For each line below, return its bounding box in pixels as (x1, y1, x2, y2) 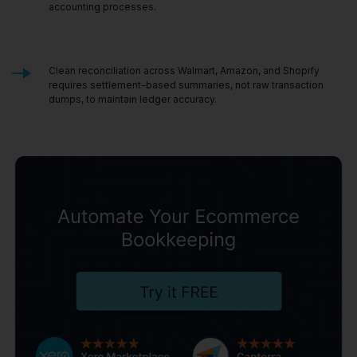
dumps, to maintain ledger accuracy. (49, 93, 217, 105)
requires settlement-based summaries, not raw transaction (49, 79, 324, 91)
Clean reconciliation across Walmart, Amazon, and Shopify (49, 65, 320, 76)
